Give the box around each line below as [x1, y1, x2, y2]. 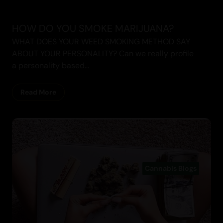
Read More [20, 88, 56, 97]
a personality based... [12, 60, 89, 71]
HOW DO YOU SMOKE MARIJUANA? [12, 22, 174, 35]
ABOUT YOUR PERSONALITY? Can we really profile [12, 48, 194, 59]
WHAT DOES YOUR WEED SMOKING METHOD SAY [12, 36, 190, 47]
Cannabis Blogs [145, 164, 197, 173]
